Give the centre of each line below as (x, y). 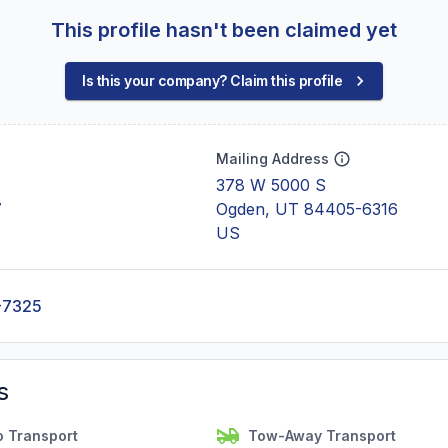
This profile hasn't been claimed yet (224, 30)
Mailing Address (272, 158)
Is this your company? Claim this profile (212, 80)
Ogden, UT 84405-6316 (307, 209)
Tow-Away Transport (322, 435)
